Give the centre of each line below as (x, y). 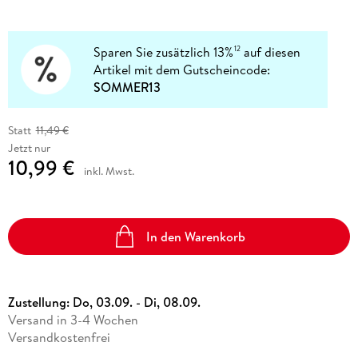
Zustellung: (40, 302)
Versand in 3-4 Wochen (73, 320)
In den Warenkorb (196, 236)
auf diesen (271, 52)
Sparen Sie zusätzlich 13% (164, 52)
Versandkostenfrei (59, 338)
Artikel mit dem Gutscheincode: (182, 69)
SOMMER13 (127, 87)
